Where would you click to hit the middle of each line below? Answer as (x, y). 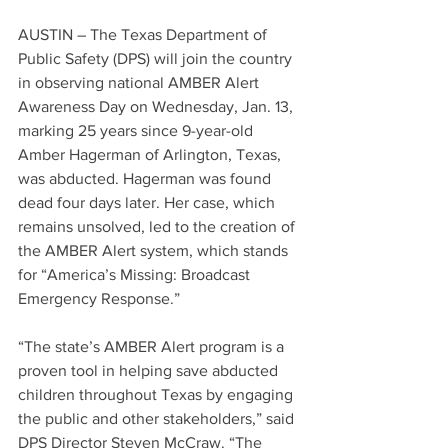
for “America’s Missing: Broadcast (136, 275)
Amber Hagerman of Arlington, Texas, (151, 155)
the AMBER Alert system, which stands (155, 251)
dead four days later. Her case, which (148, 203)
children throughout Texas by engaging (157, 395)
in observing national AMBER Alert (140, 83)
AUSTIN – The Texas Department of (144, 35)
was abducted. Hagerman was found (146, 179)
